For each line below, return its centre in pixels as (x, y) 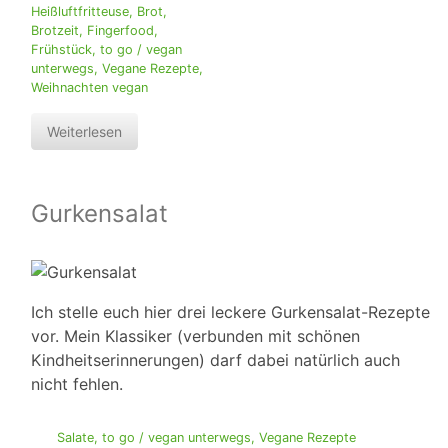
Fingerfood (120, 31)
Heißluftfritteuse (80, 12)
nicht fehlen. (77, 384)
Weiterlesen (84, 132)
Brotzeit (55, 31)
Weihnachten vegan (89, 88)
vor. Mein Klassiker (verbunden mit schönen (195, 336)
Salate (75, 438)
